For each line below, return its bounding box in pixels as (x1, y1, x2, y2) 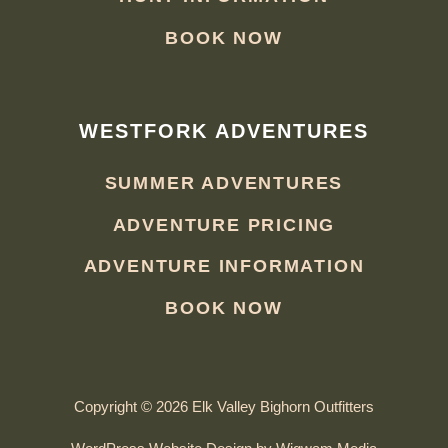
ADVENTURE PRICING (112, 214, 336, 235)
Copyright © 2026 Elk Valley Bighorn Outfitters (74, 397, 374, 415)
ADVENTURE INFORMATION (83, 256, 365, 277)
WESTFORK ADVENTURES (79, 119, 369, 142)
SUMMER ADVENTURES (104, 173, 344, 194)
